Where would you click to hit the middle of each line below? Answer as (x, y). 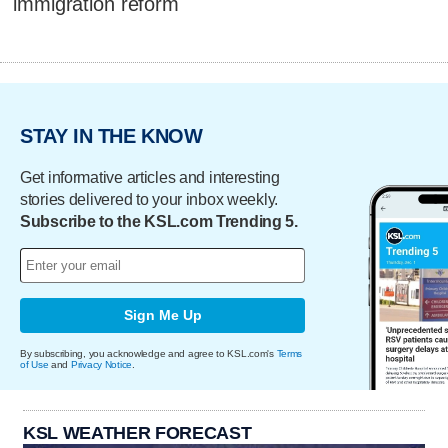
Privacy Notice (101, 364)
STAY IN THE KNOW (111, 136)
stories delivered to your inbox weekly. (149, 199)
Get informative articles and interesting (150, 177)
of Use (34, 364)
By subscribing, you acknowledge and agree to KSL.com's (148, 353)
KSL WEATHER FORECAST (137, 432)
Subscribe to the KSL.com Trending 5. (159, 221)
